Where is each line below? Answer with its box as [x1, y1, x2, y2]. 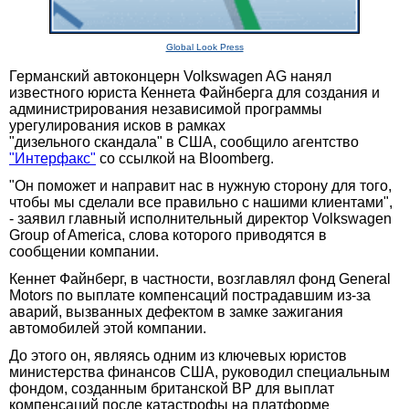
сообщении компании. [9, 243, 159, 259]
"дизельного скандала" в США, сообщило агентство [9, 133, 359, 150]
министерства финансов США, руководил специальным [9, 363, 390, 380]
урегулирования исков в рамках [9, 117, 225, 133]
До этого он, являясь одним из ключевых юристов [9, 347, 347, 363]
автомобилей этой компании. [9, 320, 206, 336]
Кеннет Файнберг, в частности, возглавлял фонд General [9, 270, 391, 287]
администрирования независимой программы [9, 100, 322, 117]
